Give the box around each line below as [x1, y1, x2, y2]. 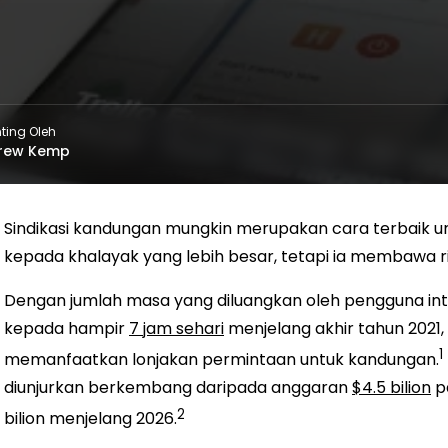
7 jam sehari [129, 317, 224, 340]
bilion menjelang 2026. [4, 407, 177, 431]
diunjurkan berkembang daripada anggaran [4, 376, 352, 400]
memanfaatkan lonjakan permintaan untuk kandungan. [4, 348, 439, 372]
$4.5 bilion [352, 376, 431, 400]
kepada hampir [4, 317, 129, 340]
